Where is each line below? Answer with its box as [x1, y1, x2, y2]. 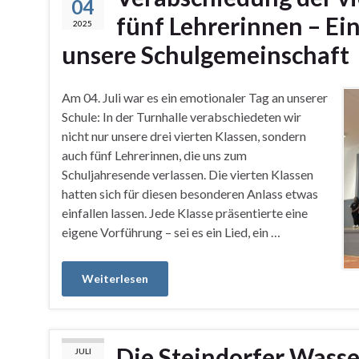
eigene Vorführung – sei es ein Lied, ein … [61, 224, 280, 240]
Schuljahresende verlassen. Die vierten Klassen [61, 167, 313, 182]
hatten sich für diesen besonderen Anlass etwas [61, 186, 318, 201]
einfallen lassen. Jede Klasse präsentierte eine [61, 205, 308, 220]
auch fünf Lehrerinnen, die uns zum [61, 147, 247, 163]
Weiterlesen [81, 272, 148, 285]
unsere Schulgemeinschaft [61, 40, 349, 69]
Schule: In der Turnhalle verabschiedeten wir [61, 109, 301, 124]
